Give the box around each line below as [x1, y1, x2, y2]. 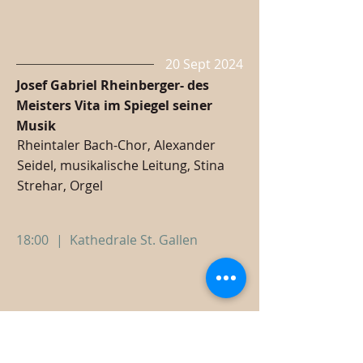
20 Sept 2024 [165, 55, 243, 73]
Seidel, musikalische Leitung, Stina [17, 156, 224, 174]
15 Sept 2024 [165, 332, 243, 350]
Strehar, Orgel [17, 177, 103, 194]
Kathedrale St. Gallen [70, 231, 198, 249]
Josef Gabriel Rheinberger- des [16, 76, 209, 94]
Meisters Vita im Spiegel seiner [16, 96, 212, 114]
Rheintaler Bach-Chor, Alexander [17, 136, 216, 154]
